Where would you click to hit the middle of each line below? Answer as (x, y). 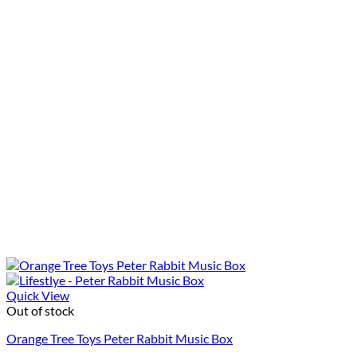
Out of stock (40, 311)
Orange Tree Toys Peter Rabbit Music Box (120, 339)
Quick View (38, 296)
